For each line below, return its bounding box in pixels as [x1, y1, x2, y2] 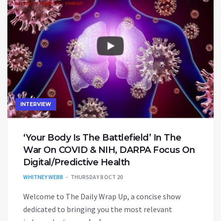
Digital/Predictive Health [23, 156, 130, 168]
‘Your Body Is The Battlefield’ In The [23, 132, 182, 143]
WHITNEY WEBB [23, 173, 63, 181]
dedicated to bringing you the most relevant [23, 204, 172, 214]
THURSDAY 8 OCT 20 [71, 173, 123, 181]
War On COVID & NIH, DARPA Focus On [23, 144, 195, 155]
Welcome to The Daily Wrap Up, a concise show [23, 191, 181, 201]
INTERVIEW [20, 101, 51, 108]
